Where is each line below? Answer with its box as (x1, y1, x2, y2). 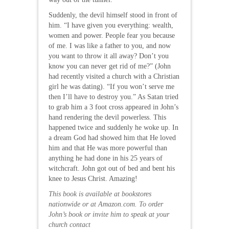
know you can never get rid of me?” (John (49, 62, 171, 70)
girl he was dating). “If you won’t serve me (49, 82, 174, 90)
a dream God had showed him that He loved (49, 133, 176, 142)
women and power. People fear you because (49, 31, 175, 39)
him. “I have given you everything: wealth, (49, 21, 173, 29)
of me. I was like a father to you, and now (49, 41, 171, 50)
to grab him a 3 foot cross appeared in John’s (49, 103, 178, 111)
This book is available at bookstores (49, 190, 151, 198)
